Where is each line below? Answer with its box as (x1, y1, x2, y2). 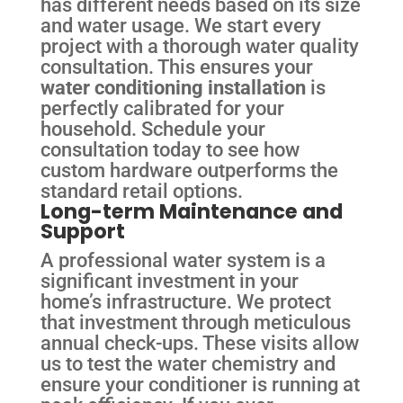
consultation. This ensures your (40, 55, 313, 79)
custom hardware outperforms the (40, 158, 338, 183)
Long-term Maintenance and (40, 197, 343, 227)
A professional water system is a (40, 248, 326, 273)
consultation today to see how (40, 138, 300, 162)
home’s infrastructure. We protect (40, 290, 331, 314)
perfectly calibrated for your (40, 96, 284, 121)
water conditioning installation (40, 76, 306, 100)
